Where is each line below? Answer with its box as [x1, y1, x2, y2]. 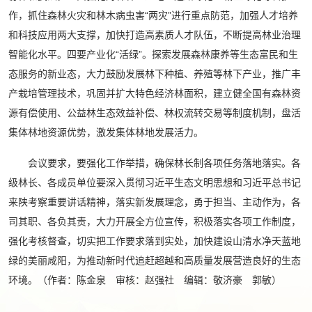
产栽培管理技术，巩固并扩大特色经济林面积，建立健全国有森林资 [8, 88, 301, 99]
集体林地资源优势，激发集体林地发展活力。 [8, 127, 203, 138]
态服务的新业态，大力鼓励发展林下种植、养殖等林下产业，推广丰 [8, 68, 301, 79]
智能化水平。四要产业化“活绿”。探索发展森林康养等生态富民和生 [8, 49, 298, 60]
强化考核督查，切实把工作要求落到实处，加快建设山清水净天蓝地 [8, 235, 301, 247]
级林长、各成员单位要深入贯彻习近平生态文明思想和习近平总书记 [8, 177, 301, 188]
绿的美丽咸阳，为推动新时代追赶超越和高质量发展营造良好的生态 [8, 255, 301, 266]
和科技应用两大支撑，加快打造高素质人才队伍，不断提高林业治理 [8, 29, 301, 40]
